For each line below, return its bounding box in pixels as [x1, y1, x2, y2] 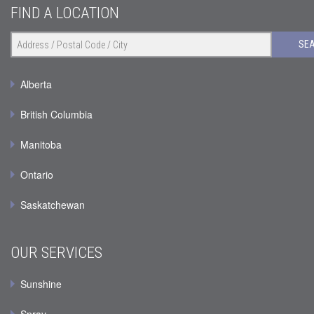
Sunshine [20, 277, 62, 292]
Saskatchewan [20, 198, 85, 212]
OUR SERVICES [11, 243, 102, 262]
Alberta [20, 77, 52, 92]
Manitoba [20, 137, 62, 152]
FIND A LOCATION [11, 4, 119, 22]
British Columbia [20, 107, 93, 122]
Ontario [20, 168, 53, 182]
